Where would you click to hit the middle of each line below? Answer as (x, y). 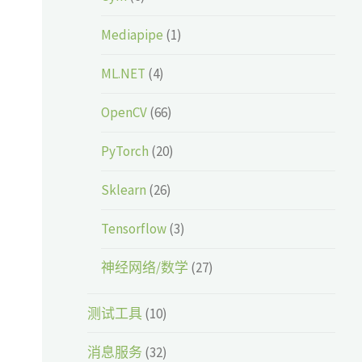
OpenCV (124, 113)
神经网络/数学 (145, 268)
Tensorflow (134, 229)
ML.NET (124, 74)
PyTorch (125, 152)
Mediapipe (133, 35)
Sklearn (124, 190)
